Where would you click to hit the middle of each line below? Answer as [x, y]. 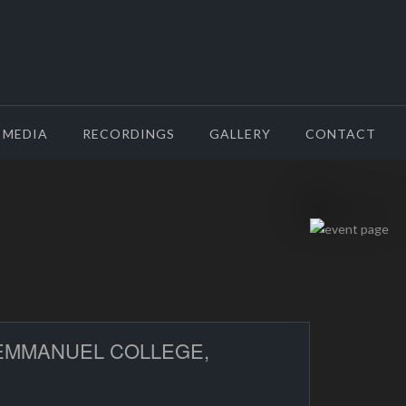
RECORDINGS [129, 134]
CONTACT [341, 134]
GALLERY [240, 134]
